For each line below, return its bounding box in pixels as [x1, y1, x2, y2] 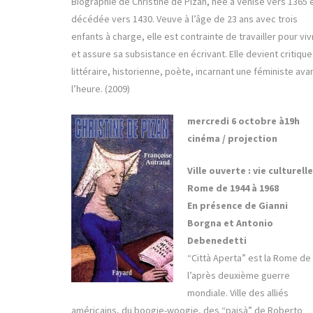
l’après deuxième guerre [187, 269, 290, 282]
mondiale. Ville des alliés [187, 286, 289, 300]
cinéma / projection [187, 132, 277, 145]
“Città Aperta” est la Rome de [187, 252, 311, 265]
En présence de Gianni [187, 199, 288, 212]
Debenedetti [187, 234, 247, 247]
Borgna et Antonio [187, 217, 273, 230]
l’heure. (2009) [71, 82, 130, 96]
